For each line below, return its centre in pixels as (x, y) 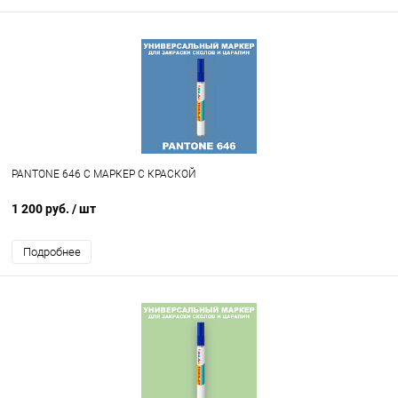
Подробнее (52, 252)
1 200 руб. (42, 209)
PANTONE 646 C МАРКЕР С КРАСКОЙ (104, 175)
